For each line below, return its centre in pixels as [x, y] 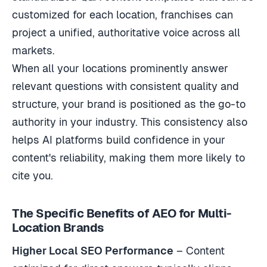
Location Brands [58, 227]
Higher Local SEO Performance [93, 250]
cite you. [32, 175]
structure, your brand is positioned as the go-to [129, 104]
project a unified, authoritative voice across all [126, 32]
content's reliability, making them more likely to [128, 157]
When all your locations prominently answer [120, 68]
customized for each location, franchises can [122, 14]
